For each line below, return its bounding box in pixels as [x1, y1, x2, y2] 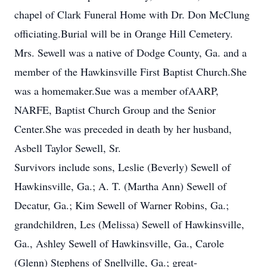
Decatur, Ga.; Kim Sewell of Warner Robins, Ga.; [14, 198, 229, 212]
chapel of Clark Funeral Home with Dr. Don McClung [14, 7, 250, 21]
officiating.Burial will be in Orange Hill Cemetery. [14, 26, 233, 41]
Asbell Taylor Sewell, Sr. [14, 141, 121, 155]
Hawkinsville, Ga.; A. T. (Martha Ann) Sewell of [14, 179, 226, 193]
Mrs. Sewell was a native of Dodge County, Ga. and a [14, 45, 247, 60]
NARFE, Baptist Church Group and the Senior [14, 103, 216, 117]
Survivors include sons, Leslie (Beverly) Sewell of [14, 160, 231, 174]
